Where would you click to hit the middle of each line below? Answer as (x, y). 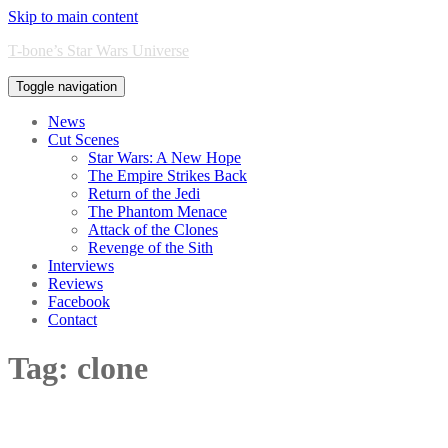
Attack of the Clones (153, 229)
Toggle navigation (66, 86)
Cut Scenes (83, 139)
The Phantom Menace (157, 211)
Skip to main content (73, 16)
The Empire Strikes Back (167, 175)
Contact (72, 319)
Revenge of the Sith (150, 247)
